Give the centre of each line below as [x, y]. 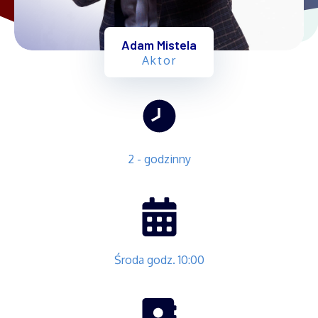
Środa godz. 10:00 [159, 260]
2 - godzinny [159, 159]
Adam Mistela [159, 45]
